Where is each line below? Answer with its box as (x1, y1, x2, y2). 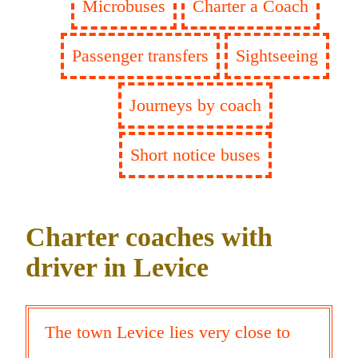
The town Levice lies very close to (45, 322, 290, 343)
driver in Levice (26, 253, 209, 283)
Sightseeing (236, 45, 318, 66)
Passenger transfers (72, 45, 209, 66)
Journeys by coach (129, 94, 261, 115)
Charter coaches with (26, 222, 272, 253)
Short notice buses (129, 144, 261, 165)
